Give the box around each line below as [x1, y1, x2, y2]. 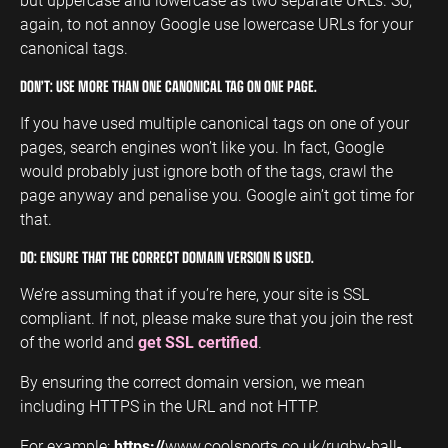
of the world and [20, 330, 138, 352]
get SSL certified [138, 330, 258, 352]
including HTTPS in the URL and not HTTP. [20, 394, 319, 416]
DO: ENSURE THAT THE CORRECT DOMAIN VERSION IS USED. [20, 245, 314, 267]
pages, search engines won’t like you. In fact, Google [20, 135, 384, 157]
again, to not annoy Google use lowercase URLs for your [20, 12, 413, 34]
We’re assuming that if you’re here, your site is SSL [20, 282, 369, 304]
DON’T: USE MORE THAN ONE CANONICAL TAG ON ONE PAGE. [20, 74, 317, 96]
